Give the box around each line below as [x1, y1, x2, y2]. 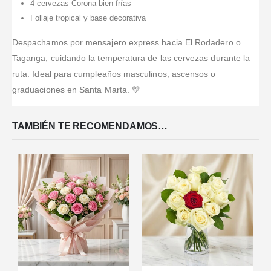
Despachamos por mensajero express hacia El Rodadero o [12, 38, 241, 48]
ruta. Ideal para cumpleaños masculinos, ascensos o [12, 69, 216, 79]
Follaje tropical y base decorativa [30, 13, 146, 23]
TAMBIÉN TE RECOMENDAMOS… [12, 121, 168, 132]
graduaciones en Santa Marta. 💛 [12, 85, 141, 95]
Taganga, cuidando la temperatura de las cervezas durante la [12, 53, 250, 64]
